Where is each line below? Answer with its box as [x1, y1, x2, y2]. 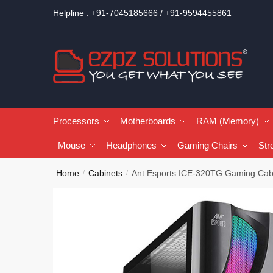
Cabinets [88, 168, 123, 178]
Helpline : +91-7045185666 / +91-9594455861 [53, 8, 232, 18]
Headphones [105, 140, 157, 151]
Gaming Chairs [177, 140, 238, 151]
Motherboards [120, 116, 175, 126]
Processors [53, 116, 99, 126]
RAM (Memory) [196, 116, 259, 126]
